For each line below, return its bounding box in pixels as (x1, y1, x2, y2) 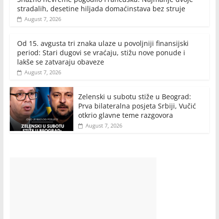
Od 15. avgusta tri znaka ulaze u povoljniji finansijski (17, 39, 189, 48)
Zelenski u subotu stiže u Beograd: (78, 92, 191, 101)
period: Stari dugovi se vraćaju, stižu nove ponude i (17, 48, 185, 57)
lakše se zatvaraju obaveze (17, 57, 104, 66)
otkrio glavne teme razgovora (78, 110, 173, 120)
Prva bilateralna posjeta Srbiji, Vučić (78, 101, 196, 110)
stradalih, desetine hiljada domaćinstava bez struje (17, 4, 185, 13)
